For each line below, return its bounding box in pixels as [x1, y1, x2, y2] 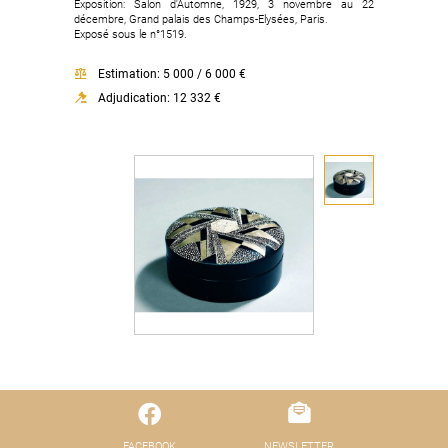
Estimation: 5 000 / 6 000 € [98, 67, 246, 81]
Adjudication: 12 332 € [98, 91, 221, 105]
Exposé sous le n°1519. [74, 28, 187, 41]
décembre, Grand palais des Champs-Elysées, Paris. [74, 13, 328, 26]
